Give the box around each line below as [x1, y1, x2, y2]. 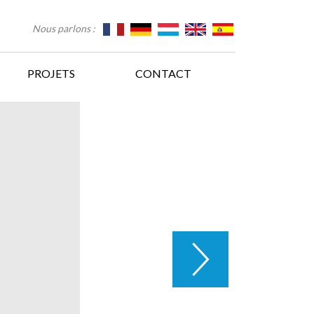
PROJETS [27, 67, 76, 80]
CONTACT [135, 67, 191, 80]
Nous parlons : [32, 22, 98, 34]
